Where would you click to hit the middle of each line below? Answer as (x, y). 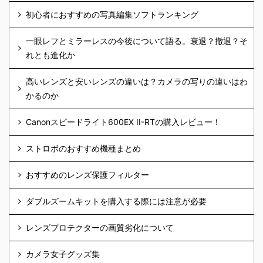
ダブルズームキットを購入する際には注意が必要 (116, 201)
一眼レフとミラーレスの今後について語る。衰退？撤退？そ (137, 41)
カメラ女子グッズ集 (63, 254)
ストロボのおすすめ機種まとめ (83, 149)
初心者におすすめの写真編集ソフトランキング (112, 15)
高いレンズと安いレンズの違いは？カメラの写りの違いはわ (137, 82)
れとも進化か (50, 55)
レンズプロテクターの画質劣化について (100, 228)
